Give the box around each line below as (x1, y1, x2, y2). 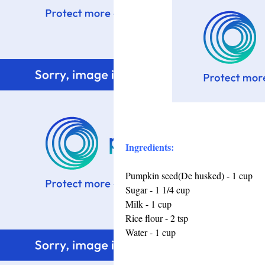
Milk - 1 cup (125, 198, 172, 210)
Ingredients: (125, 140, 174, 154)
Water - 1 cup (125, 226, 176, 238)
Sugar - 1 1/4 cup (125, 183, 190, 196)
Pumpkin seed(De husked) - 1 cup (125, 169, 253, 182)
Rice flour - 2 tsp (125, 212, 188, 224)
